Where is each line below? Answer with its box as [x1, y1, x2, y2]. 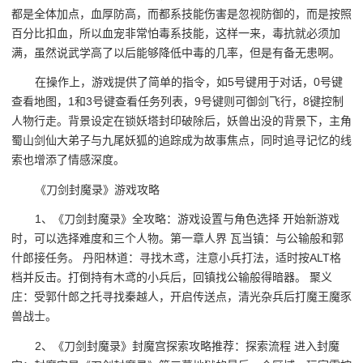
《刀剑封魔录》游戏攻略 [35, 182, 160, 196]
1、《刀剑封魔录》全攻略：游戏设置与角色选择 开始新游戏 [35, 212, 340, 226]
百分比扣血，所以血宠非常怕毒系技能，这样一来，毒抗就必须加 [11, 26, 340, 40]
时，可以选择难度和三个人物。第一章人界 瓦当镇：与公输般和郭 [11, 232, 344, 246]
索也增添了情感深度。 [11, 153, 125, 167]
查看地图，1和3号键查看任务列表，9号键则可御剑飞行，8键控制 [11, 95, 344, 109]
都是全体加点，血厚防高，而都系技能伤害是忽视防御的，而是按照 [11, 6, 352, 20]
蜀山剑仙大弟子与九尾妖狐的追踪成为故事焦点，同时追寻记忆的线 [11, 134, 352, 147]
